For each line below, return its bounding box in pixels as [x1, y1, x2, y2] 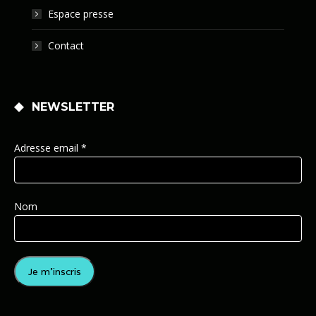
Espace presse [48, 7, 114, 21]
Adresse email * [14, 141, 87, 155]
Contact [48, 39, 84, 53]
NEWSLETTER [32, 100, 114, 114]
